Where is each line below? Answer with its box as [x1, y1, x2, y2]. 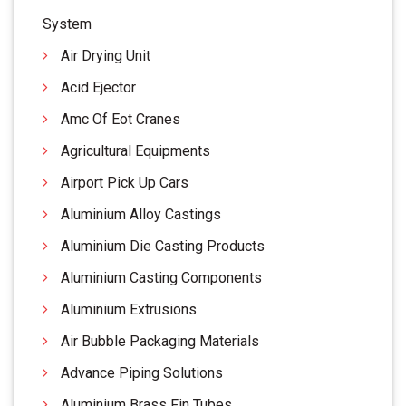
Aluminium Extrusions [61, 300, 197, 318]
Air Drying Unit [61, 46, 150, 64]
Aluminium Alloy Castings [61, 205, 221, 223]
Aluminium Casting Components [61, 268, 262, 286]
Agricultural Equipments [61, 141, 210, 159]
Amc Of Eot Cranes [61, 110, 180, 128]
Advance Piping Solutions [61, 363, 223, 382]
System [43, 14, 92, 33]
